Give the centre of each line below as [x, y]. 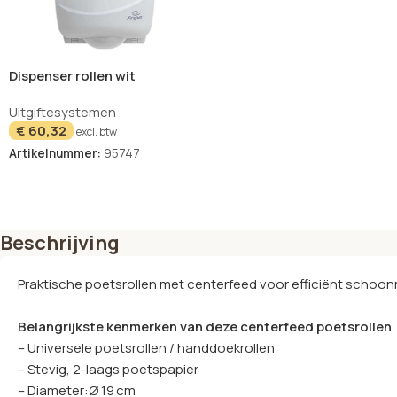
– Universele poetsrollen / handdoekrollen [146, 347]
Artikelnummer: [56, 154]
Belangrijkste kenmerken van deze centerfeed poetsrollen [205, 326]
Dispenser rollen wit [72, 76]
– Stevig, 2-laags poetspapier [108, 369]
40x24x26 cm [53, 95]
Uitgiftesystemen [62, 113]
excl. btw [97, 132]
